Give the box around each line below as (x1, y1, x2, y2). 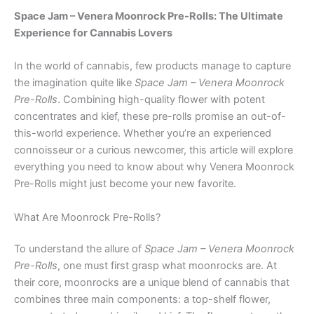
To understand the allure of (14, 243, 144, 256)
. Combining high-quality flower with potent (57, 93, 265, 107)
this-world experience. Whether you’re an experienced (14, 127, 271, 140)
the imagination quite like (14, 76, 135, 90)
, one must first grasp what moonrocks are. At (57, 259, 277, 273)
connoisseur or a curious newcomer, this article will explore (14, 144, 293, 157)
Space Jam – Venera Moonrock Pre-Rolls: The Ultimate (14, 9, 283, 22)
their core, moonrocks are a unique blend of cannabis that (14, 276, 289, 289)
